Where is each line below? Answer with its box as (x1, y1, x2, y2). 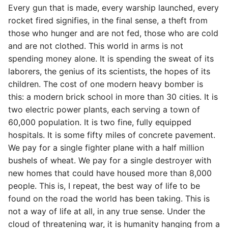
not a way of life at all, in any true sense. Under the (8, 206, 205, 216)
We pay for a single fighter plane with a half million (8, 142, 204, 153)
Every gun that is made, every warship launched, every (8, 3, 219, 13)
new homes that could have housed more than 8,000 (8, 168, 212, 178)
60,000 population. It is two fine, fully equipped (8, 117, 191, 127)
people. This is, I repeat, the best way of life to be (8, 181, 200, 191)
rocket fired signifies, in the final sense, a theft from (8, 15, 208, 25)
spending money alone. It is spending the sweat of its (8, 53, 214, 64)
